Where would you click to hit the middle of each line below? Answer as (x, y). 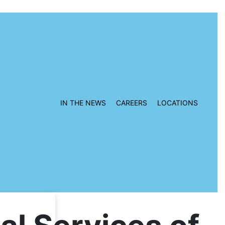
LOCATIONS (177, 102)
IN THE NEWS (83, 102)
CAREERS (131, 102)
